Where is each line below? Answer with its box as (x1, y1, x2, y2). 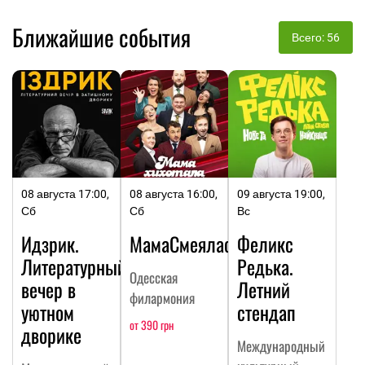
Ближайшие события (12, 20, 191, 55)
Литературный (21, 252, 126, 282)
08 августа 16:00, (129, 187, 218, 201)
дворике (21, 320, 81, 350)
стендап (237, 297, 297, 328)
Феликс (237, 229, 294, 259)
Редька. (237, 252, 294, 282)
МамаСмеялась (129, 229, 240, 259)
